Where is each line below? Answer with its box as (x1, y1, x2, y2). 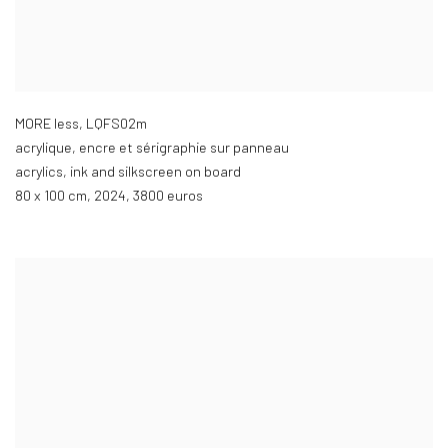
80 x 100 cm (15, 187, 87, 205)
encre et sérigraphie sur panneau (79, 139, 289, 157)
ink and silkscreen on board (70, 163, 241, 181)
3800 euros (133, 187, 206, 205)
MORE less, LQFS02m (15, 115, 147, 133)
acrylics (15, 163, 63, 181)
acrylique (15, 139, 72, 157)
